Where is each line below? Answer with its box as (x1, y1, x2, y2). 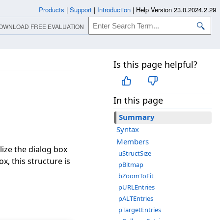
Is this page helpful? (113, 58, 197, 70)
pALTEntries (118, 194, 153, 203)
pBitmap (118, 160, 143, 169)
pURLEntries (118, 183, 155, 192)
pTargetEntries (118, 205, 161, 215)
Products (39, 5, 64, 14)
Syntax (116, 124, 139, 135)
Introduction (97, 5, 131, 14)
